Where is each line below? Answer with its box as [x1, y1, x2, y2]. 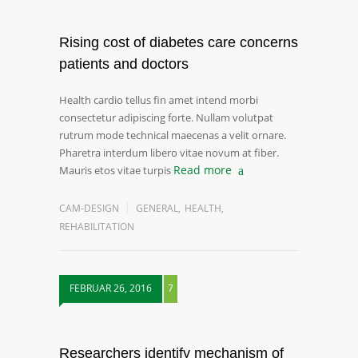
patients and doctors [59, 56, 189, 72]
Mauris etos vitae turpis [59, 163, 171, 177]
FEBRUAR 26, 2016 [70, 281, 152, 295]
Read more [173, 162, 232, 177]
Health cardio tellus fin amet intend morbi [59, 93, 258, 107]
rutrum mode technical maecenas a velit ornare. [59, 128, 286, 142]
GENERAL [136, 201, 178, 215]
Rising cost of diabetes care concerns [59, 34, 298, 50]
